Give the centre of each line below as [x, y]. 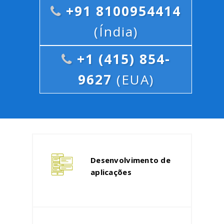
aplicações [111, 172]
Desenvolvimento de [131, 160]
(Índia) [116, 31]
